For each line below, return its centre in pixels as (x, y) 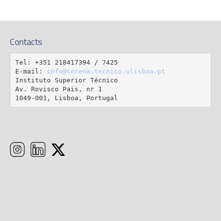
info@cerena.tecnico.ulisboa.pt (106, 71)
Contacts (26, 42)
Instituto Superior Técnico (66, 80)
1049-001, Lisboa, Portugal (66, 98)
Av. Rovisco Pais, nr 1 (58, 89)
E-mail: (31, 71)
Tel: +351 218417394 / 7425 (66, 62)
